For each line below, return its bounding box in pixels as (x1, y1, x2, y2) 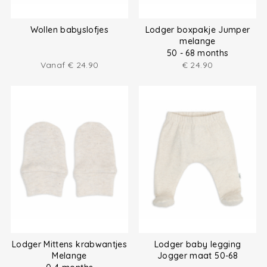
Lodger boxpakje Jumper (145, 24, 250, 35)
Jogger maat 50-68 (157, 250, 238, 262)
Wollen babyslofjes (30, 24, 109, 35)
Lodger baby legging (154, 239, 241, 250)
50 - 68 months (166, 47, 229, 58)
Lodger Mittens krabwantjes (11, 239, 128, 250)
